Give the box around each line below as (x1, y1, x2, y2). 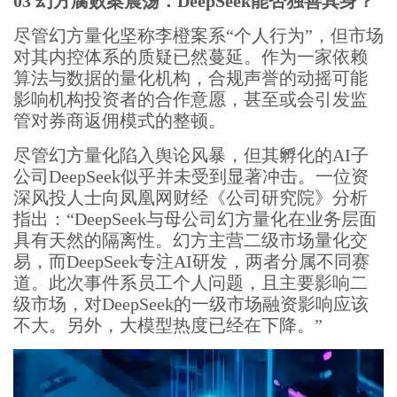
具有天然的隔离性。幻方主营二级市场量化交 (13, 230, 368, 250)
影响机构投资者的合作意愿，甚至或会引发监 (13, 90, 368, 109)
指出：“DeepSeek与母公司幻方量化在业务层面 (13, 209, 377, 229)
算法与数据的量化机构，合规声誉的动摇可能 (13, 68, 368, 88)
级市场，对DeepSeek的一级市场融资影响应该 (13, 294, 369, 314)
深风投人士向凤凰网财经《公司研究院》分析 (13, 188, 368, 207)
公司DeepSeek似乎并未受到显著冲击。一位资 (13, 167, 369, 186)
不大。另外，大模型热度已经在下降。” (13, 315, 323, 335)
